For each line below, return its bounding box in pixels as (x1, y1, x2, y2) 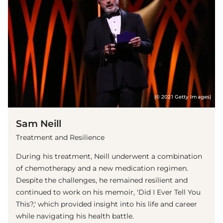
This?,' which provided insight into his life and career (16, 199, 197, 209)
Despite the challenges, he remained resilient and (16, 175, 188, 185)
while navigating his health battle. (16, 211, 134, 221)
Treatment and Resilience (16, 132, 105, 142)
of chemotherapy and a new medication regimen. (16, 163, 188, 173)
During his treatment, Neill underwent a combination (16, 151, 202, 161)
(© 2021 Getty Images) (154, 94, 211, 100)
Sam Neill (16, 117, 61, 129)
